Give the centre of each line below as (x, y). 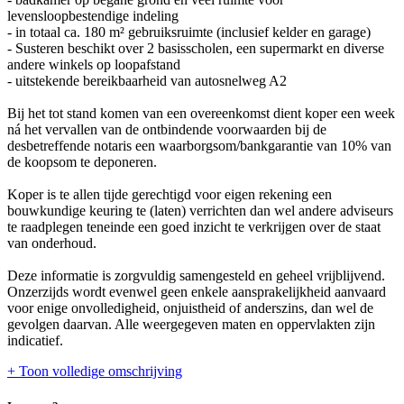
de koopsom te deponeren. (82, 161)
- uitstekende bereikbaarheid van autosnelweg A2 (147, 80)
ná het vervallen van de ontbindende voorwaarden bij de (167, 129)
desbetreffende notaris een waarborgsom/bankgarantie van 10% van (199, 145)
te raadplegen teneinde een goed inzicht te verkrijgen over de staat (194, 226)
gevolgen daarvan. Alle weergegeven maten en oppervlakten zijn (191, 324)
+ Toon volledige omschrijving (95, 371)
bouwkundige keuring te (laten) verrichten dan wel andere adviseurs (200, 210)
